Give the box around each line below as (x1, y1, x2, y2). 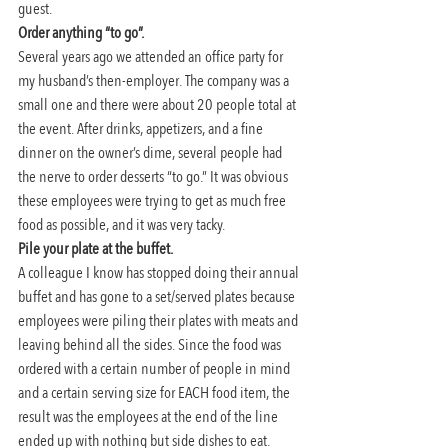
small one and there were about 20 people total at (18, 93, 299, 116)
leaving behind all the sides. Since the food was (18, 333, 284, 356)
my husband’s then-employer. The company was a (18, 69, 292, 92)
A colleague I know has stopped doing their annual (18, 261, 302, 284)
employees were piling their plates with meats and (18, 309, 301, 332)
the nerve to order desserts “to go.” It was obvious (18, 165, 291, 188)
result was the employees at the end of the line (18, 405, 281, 428)
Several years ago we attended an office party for (18, 45, 286, 68)
